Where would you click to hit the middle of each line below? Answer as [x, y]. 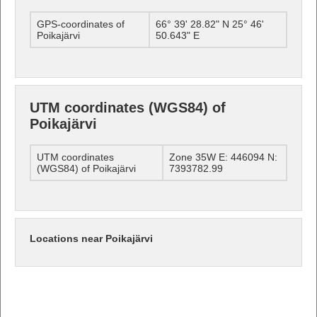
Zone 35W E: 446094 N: [223, 157]
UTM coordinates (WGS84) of [128, 107]
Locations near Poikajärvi [91, 238]
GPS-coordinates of [81, 24]
